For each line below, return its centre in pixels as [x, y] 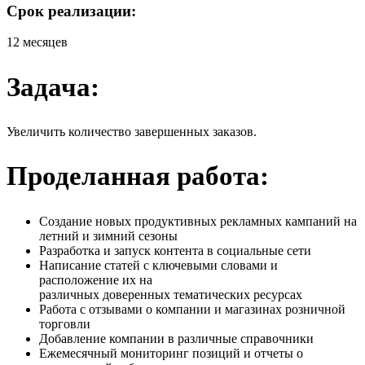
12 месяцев [37, 42]
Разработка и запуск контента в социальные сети [177, 250]
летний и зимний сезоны [110, 235]
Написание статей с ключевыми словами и [158, 265]
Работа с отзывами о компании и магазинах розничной [192, 309]
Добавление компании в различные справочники [178, 338]
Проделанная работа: [138, 176]
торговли [65, 323]
